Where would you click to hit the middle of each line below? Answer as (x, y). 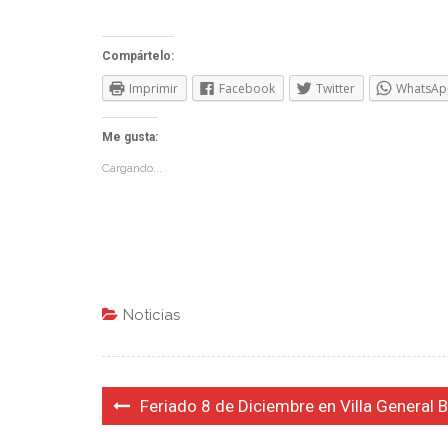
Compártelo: (138, 56)
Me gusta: (130, 136)
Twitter (335, 88)
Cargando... (132, 167)
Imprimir (153, 88)
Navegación (162, 404)
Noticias (151, 314)
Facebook (247, 88)
